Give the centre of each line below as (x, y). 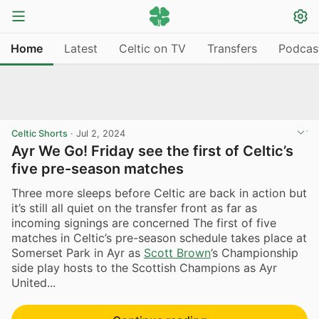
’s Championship (255, 252)
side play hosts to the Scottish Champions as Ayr (144, 267)
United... (33, 282)
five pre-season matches (98, 169)
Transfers (232, 48)
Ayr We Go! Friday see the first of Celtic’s (152, 151)
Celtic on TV (152, 48)
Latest (81, 48)
